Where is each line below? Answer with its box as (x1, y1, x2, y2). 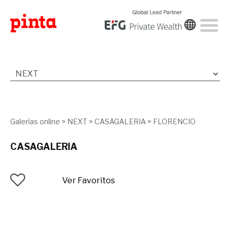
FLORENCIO (153, 117, 196, 126)
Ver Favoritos (62, 176, 115, 186)
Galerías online (10, 117, 60, 126)
